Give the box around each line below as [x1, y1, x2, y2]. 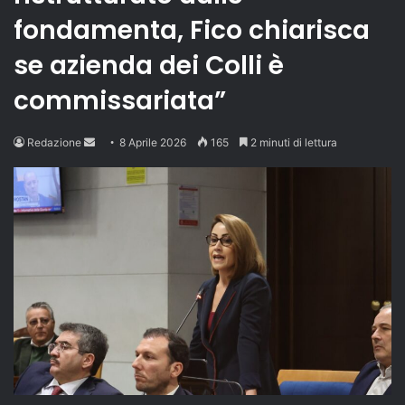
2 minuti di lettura [248, 135, 337, 149]
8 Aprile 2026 [119, 135, 186, 149]
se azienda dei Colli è [14, 47, 284, 83]
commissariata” [14, 82, 226, 118]
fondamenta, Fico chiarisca [14, 12, 370, 48]
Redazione [27, 135, 81, 149]
